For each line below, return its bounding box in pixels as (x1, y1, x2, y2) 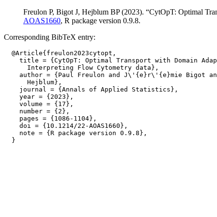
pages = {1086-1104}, (4, 115, 97, 122)
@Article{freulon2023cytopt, (4, 49, 116, 57)
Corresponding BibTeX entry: (4, 33, 95, 41)
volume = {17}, (4, 100, 74, 108)
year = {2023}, (4, 93, 74, 100)
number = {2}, (4, 108, 70, 115)
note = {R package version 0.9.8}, (4, 129, 147, 137)
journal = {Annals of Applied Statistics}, (4, 86, 178, 93)
